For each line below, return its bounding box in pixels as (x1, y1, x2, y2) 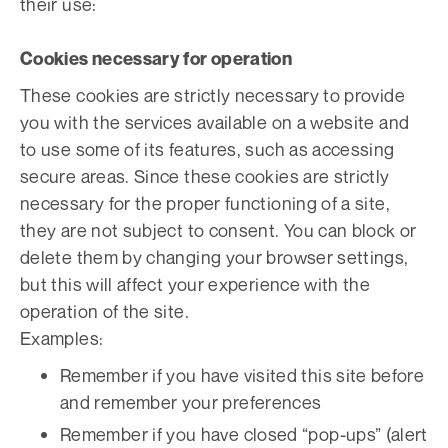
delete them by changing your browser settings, (20, 246, 409, 268)
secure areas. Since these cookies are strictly (20, 165, 390, 187)
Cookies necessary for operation (20, 48, 293, 69)
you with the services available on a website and (20, 111, 410, 133)
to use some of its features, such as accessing (20, 138, 395, 160)
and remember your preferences (60, 391, 322, 413)
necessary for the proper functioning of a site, (20, 192, 390, 214)
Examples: (20, 327, 104, 349)
